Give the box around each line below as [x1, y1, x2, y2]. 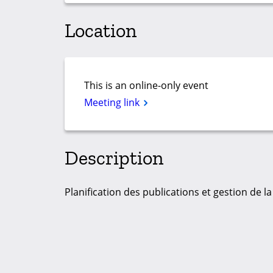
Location [65, 18, 136, 42]
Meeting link [84, 96, 142, 110]
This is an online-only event [84, 79, 208, 93]
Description [65, 146, 163, 169]
